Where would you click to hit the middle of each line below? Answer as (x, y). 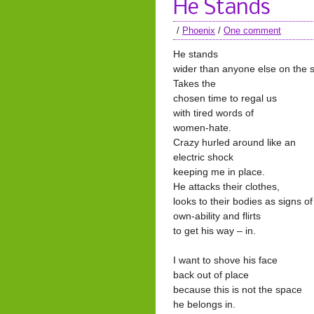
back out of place (211, 275)
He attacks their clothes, (226, 186)
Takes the (194, 83)
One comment (252, 30)
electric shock (203, 157)
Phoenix (199, 30)
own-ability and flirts (217, 216)
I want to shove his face (225, 260)
